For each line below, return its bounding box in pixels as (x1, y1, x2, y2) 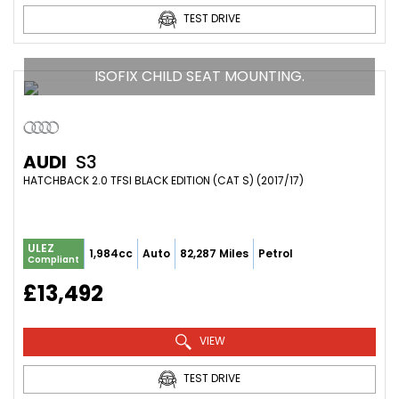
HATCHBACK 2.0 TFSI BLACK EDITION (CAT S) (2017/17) (23, 172, 304, 188)
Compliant (28, 252, 79, 266)
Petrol (258, 245, 293, 261)
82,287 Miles (180, 245, 248, 261)
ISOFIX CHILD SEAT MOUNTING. (94, 65, 305, 86)
